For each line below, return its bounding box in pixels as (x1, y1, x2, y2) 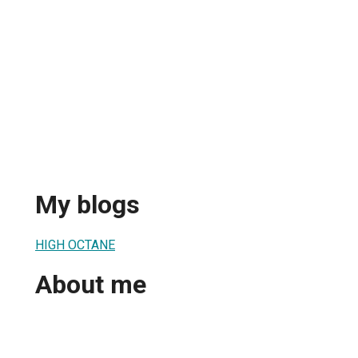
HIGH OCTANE (35, 237, 115, 253)
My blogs (35, 189, 140, 221)
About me (35, 269, 146, 300)
